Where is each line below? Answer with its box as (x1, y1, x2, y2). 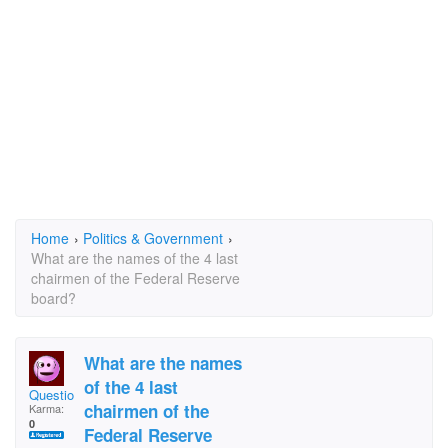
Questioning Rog (29, 385, 125, 404)
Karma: (29, 400, 64, 416)
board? (31, 288, 76, 308)
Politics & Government (83, 228, 223, 248)
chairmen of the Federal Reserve (31, 268, 240, 288)
